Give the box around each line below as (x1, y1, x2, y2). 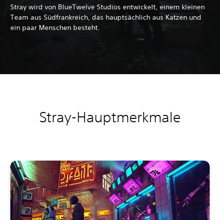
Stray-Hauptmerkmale (39, 108, 181, 126)
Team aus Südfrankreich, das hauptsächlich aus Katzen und (10, 12, 201, 22)
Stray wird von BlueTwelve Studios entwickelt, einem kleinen (10, 2, 205, 11)
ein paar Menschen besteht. (10, 23, 100, 32)
